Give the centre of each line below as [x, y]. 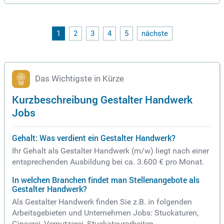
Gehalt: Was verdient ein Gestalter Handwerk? [94, 138]
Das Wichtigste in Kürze [79, 79]
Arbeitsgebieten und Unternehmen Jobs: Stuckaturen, [105, 213]
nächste [154, 34]
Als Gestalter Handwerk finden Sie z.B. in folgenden [102, 202]
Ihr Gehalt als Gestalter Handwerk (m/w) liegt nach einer [110, 151]
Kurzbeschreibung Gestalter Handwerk [102, 99]
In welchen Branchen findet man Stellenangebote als [106, 180]
